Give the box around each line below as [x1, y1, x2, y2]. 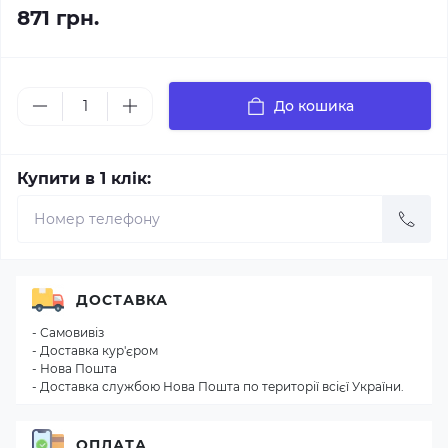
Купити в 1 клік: [17, 169, 151, 188]
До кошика [274, 97, 354, 115]
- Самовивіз [32, 325, 104, 340]
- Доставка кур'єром [32, 343, 158, 358]
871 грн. [17, 6, 99, 30]
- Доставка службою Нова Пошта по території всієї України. [32, 379, 404, 394]
